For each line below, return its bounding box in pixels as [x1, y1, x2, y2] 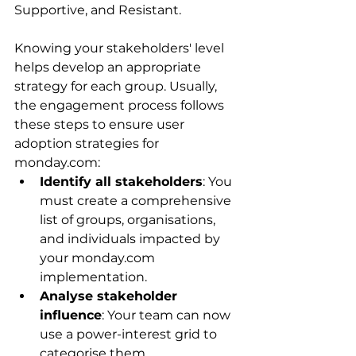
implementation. [40, 269, 147, 285]
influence [40, 308, 102, 323]
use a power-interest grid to [40, 327, 220, 342]
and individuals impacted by [40, 231, 223, 247]
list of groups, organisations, [40, 212, 219, 228]
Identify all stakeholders [40, 174, 203, 190]
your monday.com [40, 250, 158, 266]
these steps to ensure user [14, 117, 188, 133]
